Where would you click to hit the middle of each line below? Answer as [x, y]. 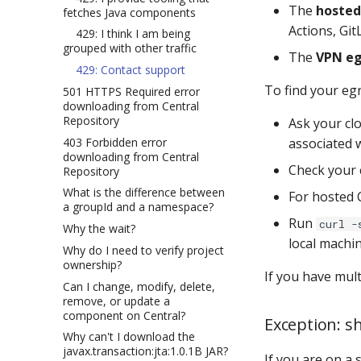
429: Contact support [124, 70]
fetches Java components [129, 12]
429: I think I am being [127, 34]
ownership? [92, 264]
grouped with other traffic [130, 48]
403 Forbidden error [115, 142]
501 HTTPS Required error [131, 91]
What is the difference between [144, 193]
